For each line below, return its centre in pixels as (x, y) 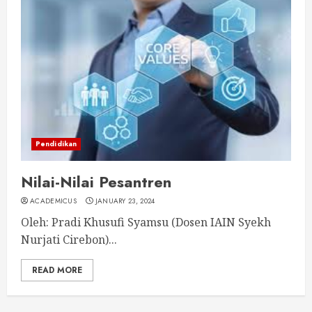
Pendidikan (56, 144)
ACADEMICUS (53, 201)
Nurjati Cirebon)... (69, 240)
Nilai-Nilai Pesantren (96, 182)
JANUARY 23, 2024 (125, 201)
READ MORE (57, 270)
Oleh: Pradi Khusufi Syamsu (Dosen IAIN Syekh (146, 222)
